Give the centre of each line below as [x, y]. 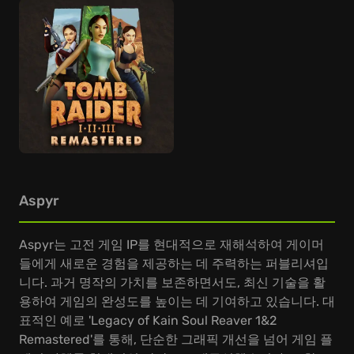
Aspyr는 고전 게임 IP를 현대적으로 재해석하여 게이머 [171, 245]
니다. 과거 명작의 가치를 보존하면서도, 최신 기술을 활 [172, 282]
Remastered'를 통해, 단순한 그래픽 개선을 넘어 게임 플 [176, 339]
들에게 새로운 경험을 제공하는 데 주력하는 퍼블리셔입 [174, 264]
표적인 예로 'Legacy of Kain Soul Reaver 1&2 [148, 320]
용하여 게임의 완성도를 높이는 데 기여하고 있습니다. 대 [177, 301]
